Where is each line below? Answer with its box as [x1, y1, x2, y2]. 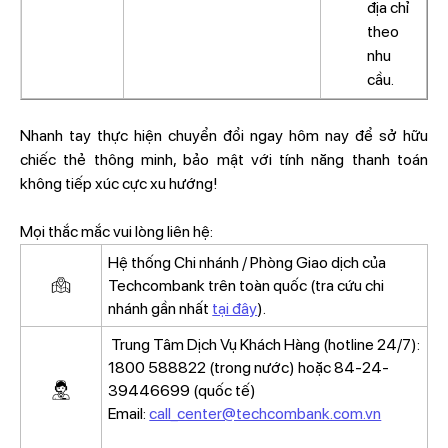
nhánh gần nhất [108, 299, 213, 319]
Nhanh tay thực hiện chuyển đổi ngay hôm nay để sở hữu [19, 126, 429, 146]
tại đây [212, 299, 258, 319]
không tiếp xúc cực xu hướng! [19, 174, 227, 194]
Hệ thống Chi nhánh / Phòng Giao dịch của [108, 253, 387, 273]
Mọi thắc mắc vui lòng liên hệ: [19, 222, 213, 242]
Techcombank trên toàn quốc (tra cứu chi [108, 276, 385, 296]
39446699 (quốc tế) [108, 381, 278, 401]
